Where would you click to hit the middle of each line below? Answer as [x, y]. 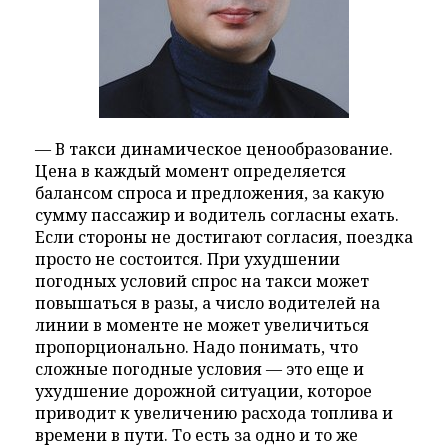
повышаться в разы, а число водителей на [207, 303]
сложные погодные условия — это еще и [199, 369]
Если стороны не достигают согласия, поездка [224, 237]
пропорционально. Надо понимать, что [196, 347]
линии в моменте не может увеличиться [202, 325]
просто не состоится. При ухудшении [187, 259]
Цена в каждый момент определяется [190, 171]
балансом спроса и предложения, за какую [209, 193]
